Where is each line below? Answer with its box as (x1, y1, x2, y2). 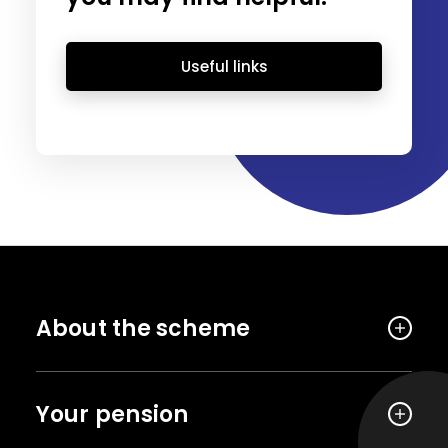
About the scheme (35, 313, 251, 344)
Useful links (180, 55, 268, 77)
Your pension (35, 399, 189, 430)
